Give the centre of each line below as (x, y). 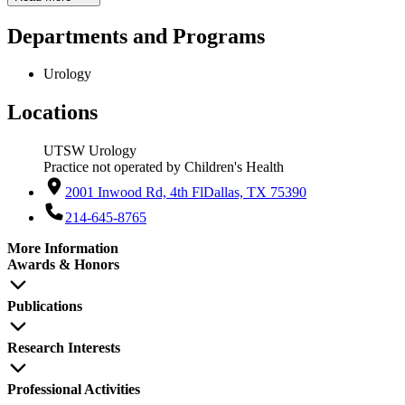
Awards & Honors (63, 265)
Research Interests (64, 348)
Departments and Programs (136, 36)
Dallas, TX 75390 (255, 193)
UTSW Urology (90, 151)
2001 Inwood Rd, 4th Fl (134, 193)
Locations (52, 113)
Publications (45, 306)
